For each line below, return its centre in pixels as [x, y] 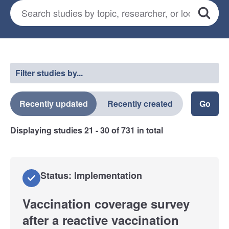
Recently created [140, 103]
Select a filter [42, 54]
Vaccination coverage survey [106, 203]
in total [149, 130]
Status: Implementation [91, 175]
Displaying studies [47, 130]
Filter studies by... [49, 73]
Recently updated [53, 103]
